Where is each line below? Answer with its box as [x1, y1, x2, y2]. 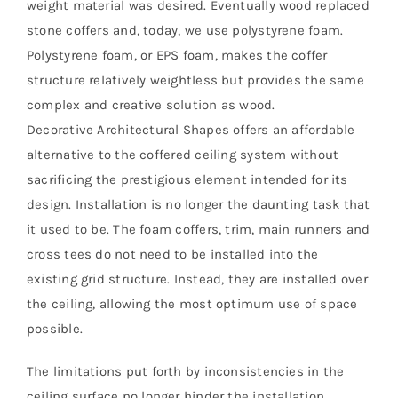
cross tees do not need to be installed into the [27, 246, 319, 263]
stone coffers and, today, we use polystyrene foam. [27, 22, 344, 39]
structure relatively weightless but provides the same [27, 72, 364, 89]
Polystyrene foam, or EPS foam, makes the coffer [27, 47, 328, 64]
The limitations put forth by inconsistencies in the [27, 363, 345, 380]
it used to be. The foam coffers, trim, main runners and [27, 221, 370, 238]
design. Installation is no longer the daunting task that [27, 196, 370, 213]
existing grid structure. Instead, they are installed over [27, 271, 368, 288]
